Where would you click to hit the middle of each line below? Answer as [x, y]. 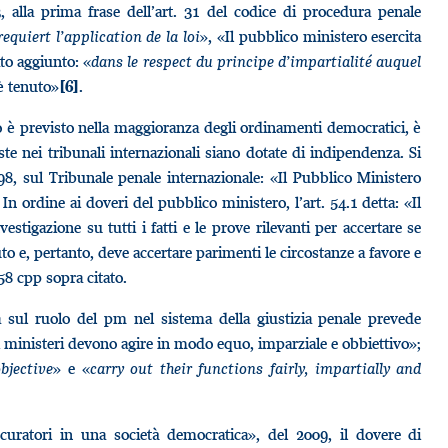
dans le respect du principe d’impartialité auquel [256, 61]
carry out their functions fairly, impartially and [255, 368]
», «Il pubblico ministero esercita [311, 36]
